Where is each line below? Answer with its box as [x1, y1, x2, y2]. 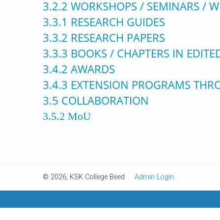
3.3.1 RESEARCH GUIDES [43, 14, 165, 29]
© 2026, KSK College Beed [43, 172, 135, 181]
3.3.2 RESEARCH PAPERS [43, 30, 165, 45]
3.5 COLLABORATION [43, 93, 149, 108]
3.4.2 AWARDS [43, 61, 115, 77]
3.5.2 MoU [43, 110, 91, 123]
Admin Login [135, 172, 174, 181]
